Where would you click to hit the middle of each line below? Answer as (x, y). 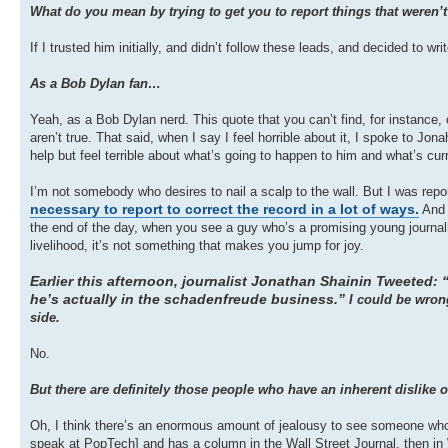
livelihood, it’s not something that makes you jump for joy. (197, 246)
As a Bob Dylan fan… (95, 84)
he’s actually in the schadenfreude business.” (187, 299)
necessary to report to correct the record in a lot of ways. (224, 209)
